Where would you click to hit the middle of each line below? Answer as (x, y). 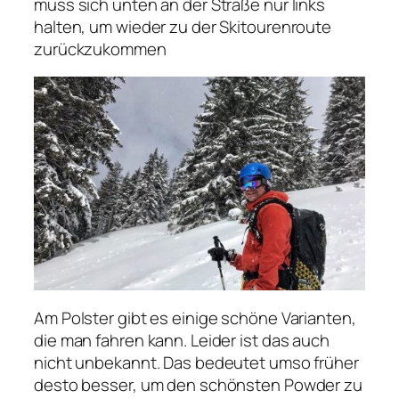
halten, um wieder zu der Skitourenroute (183, 26)
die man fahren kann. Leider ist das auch (182, 340)
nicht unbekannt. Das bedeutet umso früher (196, 362)
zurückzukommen (100, 49)
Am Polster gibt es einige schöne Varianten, (195, 318)
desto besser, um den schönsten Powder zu (198, 384)
